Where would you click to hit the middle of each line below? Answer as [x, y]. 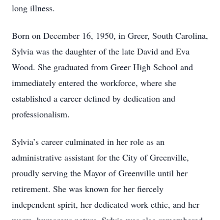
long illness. [33, 8]
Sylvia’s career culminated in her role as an [88, 141]
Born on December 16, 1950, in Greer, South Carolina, [110, 35]
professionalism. [41, 114]
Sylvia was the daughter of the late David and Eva [101, 51]
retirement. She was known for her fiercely [88, 189]
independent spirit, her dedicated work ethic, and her [106, 204]
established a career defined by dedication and [94, 98]
